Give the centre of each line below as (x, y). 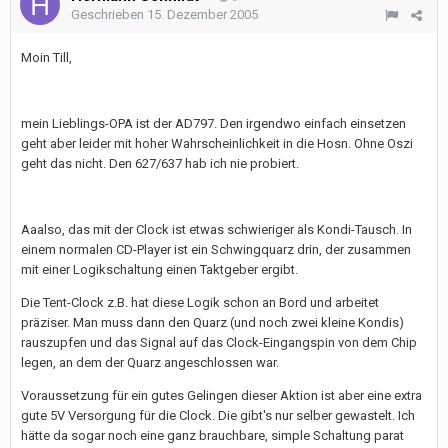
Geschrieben (109, 14)
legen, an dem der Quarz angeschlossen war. (150, 362)
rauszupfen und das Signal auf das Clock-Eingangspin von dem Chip (219, 342)
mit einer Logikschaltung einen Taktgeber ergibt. (159, 269)
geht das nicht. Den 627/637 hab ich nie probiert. (160, 163)
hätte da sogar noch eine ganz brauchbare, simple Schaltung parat (212, 435)
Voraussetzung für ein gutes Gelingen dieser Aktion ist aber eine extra (221, 395)
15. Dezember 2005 (202, 14)
